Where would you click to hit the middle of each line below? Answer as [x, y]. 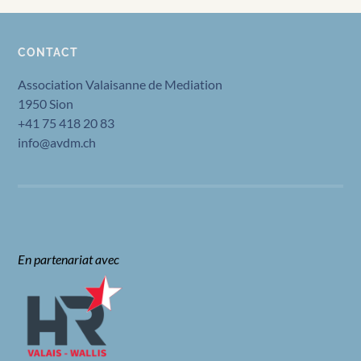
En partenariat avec [69, 259]
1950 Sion [46, 104]
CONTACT [48, 52]
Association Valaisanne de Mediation [120, 85]
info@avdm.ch [57, 143]
